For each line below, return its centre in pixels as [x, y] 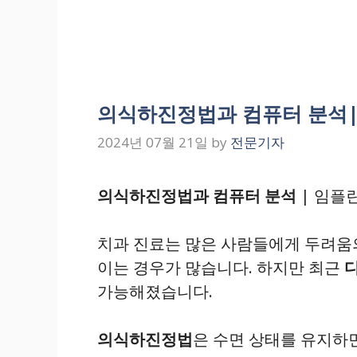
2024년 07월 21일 [153, 142]
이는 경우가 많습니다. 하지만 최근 [221, 267]
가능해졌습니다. [155, 291]
